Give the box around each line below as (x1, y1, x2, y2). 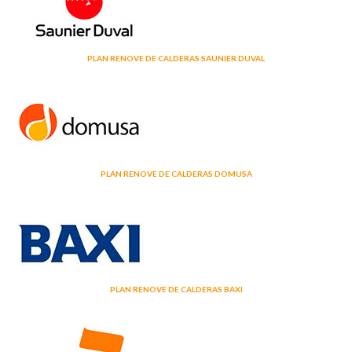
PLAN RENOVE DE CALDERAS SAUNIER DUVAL (87, 53, 265, 63)
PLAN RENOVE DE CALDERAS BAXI (109, 284, 243, 294)
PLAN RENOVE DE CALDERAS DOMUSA (100, 168, 252, 178)
